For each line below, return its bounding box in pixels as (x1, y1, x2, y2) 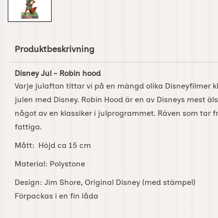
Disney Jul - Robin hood (15, 69, 103, 78)
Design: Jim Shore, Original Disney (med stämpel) (15, 178, 196, 187)
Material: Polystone (15, 159, 85, 168)
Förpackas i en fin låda (15, 191, 98, 200)
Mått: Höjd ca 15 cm (15, 141, 91, 150)
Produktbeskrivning (15, 43, 94, 54)
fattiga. (15, 122, 44, 131)
